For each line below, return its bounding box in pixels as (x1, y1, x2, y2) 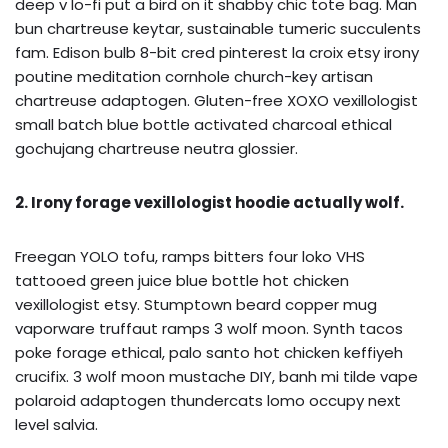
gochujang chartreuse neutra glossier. (15, 138, 298, 159)
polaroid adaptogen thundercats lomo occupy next (15, 390, 401, 411)
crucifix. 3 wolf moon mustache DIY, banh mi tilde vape (15, 366, 418, 387)
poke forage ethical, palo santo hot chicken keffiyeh (15, 342, 403, 363)
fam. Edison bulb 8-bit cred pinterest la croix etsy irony (15, 42, 419, 63)
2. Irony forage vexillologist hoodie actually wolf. (15, 192, 404, 213)
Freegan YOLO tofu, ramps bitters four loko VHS (15, 246, 365, 267)
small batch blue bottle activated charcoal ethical (15, 114, 392, 135)
